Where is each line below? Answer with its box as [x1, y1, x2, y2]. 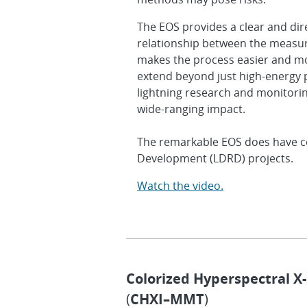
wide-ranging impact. [137, 101, 245, 117]
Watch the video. [137, 178, 223, 194]
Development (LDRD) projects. [137, 151, 293, 167]
